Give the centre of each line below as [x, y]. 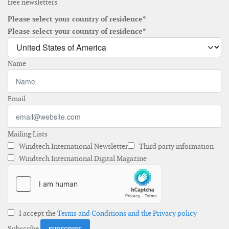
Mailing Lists [28, 134]
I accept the [37, 213]
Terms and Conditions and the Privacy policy [127, 213]
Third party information [176, 146]
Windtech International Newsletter [73, 146]
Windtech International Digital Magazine [82, 159]
